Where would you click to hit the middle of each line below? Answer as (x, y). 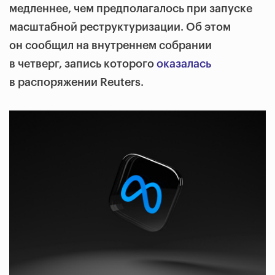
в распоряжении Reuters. (76, 82)
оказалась (184, 64)
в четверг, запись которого (83, 64)
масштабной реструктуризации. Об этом (120, 27)
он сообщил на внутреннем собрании (110, 45)
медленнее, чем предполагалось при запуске (131, 9)
